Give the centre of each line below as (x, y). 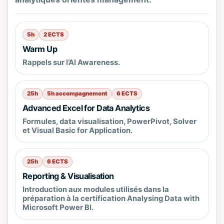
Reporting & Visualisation (68, 176)
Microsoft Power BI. (58, 207)
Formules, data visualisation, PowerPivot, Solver (109, 121)
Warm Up (40, 49)
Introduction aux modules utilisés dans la (96, 189)
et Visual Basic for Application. (77, 130)
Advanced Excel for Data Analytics (86, 108)
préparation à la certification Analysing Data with (111, 198)
